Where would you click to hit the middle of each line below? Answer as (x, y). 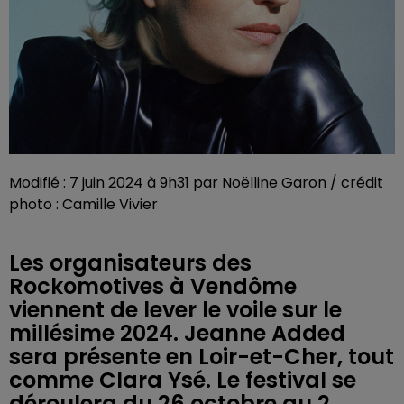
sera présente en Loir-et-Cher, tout (202, 357)
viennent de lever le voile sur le (175, 310)
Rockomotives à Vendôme (153, 286)
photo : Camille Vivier (83, 204)
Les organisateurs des (130, 263)
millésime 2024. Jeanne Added (177, 333)
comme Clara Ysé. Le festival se (183, 380)
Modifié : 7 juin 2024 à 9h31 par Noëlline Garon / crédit (196, 183)
